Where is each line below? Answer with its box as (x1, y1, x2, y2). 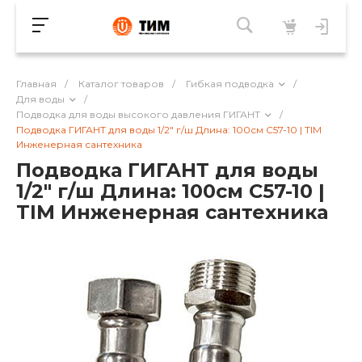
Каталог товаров (78, 78, 164, 90)
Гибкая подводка (186, 78, 274, 90)
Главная (16, 78, 57, 90)
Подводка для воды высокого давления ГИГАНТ (16, 107, 260, 120)
